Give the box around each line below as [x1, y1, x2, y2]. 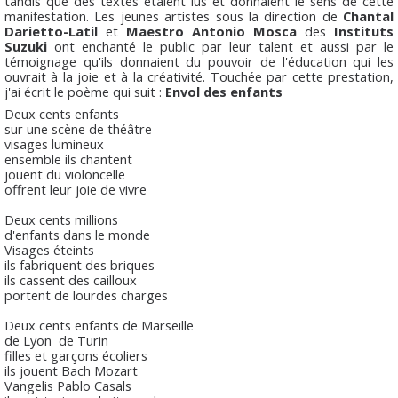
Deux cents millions [4, 211, 118, 228]
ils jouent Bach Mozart [4, 362, 138, 379]
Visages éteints [4, 241, 94, 259]
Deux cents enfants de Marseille [4, 316, 194, 334]
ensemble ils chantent [4, 150, 132, 168]
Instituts [334, 21, 394, 40]
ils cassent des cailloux [4, 271, 137, 289]
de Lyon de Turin [4, 331, 108, 349]
